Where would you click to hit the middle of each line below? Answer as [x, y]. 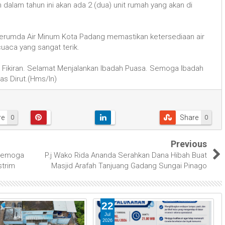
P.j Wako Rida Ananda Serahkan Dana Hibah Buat [126, 155]
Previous [189, 144]
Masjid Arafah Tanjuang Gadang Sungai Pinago [129, 165]
